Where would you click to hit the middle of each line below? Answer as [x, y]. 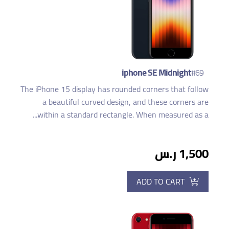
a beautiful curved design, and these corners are [125, 101]
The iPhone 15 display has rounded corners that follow [114, 89]
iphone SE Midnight [156, 72]
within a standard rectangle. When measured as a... [123, 114]
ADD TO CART [161, 181]
